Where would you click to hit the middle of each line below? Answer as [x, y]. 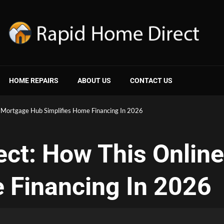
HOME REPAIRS [34, 80]
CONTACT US [151, 80]
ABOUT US [94, 80]
